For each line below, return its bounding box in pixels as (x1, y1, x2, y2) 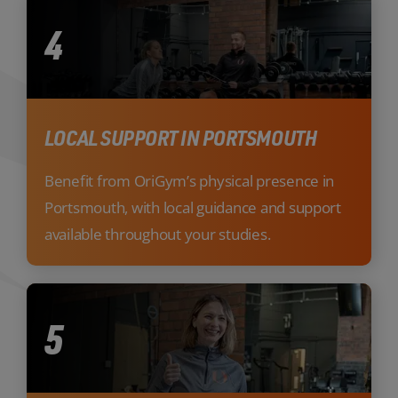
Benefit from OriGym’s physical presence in (44, 170, 335, 191)
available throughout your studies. (44, 223, 271, 244)
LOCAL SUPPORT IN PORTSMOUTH (44, 123, 317, 151)
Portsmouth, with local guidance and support (44, 196, 341, 218)
